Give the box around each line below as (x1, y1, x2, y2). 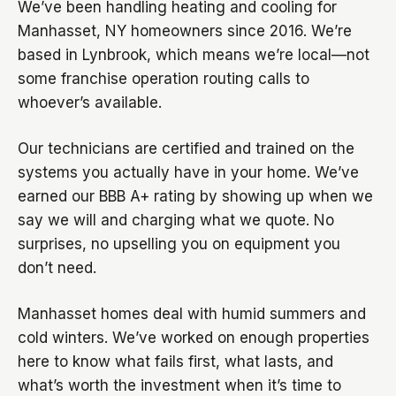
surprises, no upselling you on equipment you (18, 235, 340, 253)
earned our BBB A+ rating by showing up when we (18, 187, 373, 205)
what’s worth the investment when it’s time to (18, 377, 341, 394)
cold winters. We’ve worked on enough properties (18, 329, 369, 346)
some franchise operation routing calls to (18, 70, 309, 88)
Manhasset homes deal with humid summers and (18, 305, 366, 323)
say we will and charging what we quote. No (18, 211, 334, 229)
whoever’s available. (18, 94, 162, 111)
